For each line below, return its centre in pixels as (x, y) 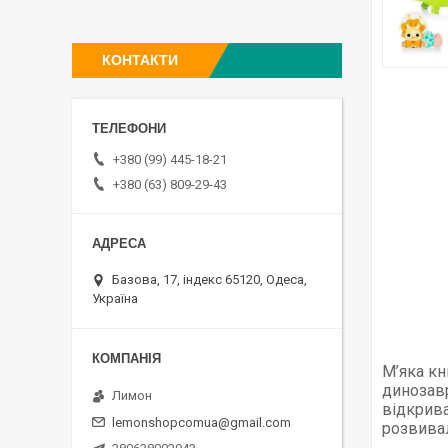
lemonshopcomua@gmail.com (201, 422)
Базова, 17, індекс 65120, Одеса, (209, 279)
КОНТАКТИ (140, 60)
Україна (115, 298)
